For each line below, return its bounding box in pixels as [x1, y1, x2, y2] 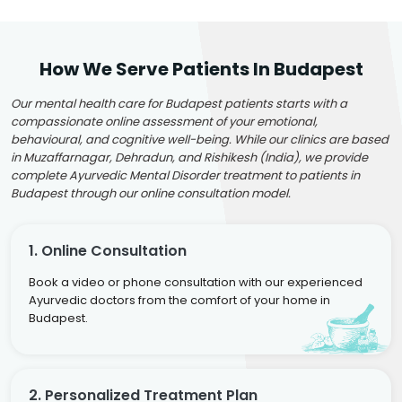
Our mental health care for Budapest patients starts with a [11, 94, 347, 112]
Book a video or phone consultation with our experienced [29, 273, 363, 291]
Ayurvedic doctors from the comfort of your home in [29, 291, 330, 309]
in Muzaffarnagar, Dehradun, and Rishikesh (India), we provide [11, 148, 368, 166]
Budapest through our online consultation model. [11, 184, 291, 202]
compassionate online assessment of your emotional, [11, 112, 318, 130]
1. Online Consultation [29, 240, 187, 261]
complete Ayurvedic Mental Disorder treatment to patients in [11, 166, 360, 184]
